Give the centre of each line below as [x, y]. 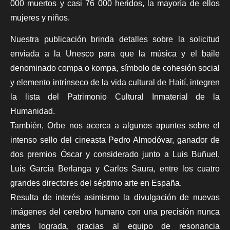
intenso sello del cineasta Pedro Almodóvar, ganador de [115, 140]
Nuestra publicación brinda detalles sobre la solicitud [115, 40]
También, [29, 126]
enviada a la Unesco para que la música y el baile [115, 54]
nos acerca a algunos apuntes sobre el [142, 126]
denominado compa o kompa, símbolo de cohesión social [115, 68]
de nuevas [200, 198]
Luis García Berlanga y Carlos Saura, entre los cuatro [115, 169]
